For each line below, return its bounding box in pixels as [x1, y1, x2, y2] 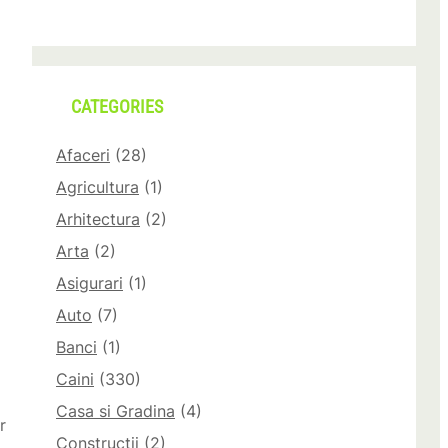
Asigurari [56, 273, 123, 294]
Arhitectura [56, 209, 140, 230]
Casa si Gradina [56, 401, 175, 422]
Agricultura [56, 177, 139, 198]
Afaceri [56, 145, 110, 166]
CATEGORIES [71, 97, 163, 118]
